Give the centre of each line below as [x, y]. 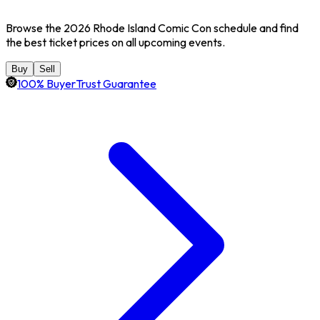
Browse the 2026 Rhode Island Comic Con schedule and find [152, 27]
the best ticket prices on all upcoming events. [115, 42]
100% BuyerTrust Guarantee [87, 83]
